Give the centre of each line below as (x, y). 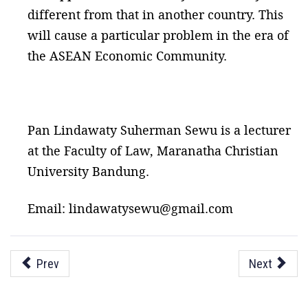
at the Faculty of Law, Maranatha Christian (153, 151)
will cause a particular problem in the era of (158, 35)
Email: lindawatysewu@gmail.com (130, 208)
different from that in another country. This (155, 14)
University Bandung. (88, 171)
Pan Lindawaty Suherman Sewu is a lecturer (159, 130)
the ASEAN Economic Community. (127, 56)
